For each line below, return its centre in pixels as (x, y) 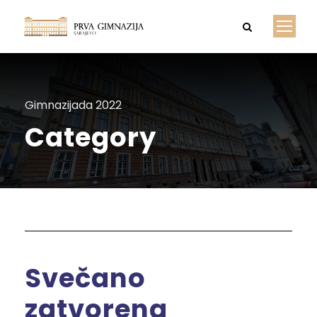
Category (91, 137)
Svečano (85, 278)
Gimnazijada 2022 (73, 105)
